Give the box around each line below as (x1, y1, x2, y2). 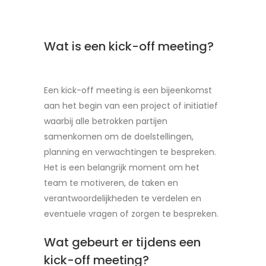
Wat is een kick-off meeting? (44, 38, 214, 55)
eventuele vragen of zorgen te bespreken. (44, 208, 218, 220)
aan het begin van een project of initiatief (44, 100, 218, 112)
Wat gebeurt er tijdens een (44, 234, 201, 251)
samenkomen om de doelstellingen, (44, 131, 194, 142)
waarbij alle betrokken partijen (44, 115, 167, 127)
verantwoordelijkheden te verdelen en (44, 192, 201, 204)
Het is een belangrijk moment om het (44, 161, 199, 173)
